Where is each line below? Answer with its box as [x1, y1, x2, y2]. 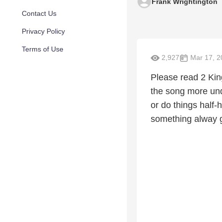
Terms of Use [22, 45, 63, 53]
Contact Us [22, 9, 56, 17]
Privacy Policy [22, 27, 65, 35]
